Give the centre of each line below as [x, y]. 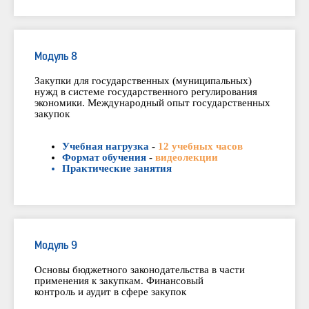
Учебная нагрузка [106, 147]
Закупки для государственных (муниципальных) [143, 81]
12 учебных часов [200, 147]
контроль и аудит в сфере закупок [110, 292]
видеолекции [187, 158]
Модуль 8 [56, 58]
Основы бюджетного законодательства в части [140, 270]
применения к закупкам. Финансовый [119, 281]
